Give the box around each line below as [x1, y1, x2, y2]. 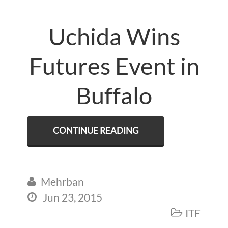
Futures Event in [28, 51, 199, 80]
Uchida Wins [48, 22, 180, 50]
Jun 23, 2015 [43, 191, 102, 204]
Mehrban [41, 175, 84, 188]
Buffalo [76, 81, 152, 109]
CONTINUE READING [53, 125, 138, 136]
